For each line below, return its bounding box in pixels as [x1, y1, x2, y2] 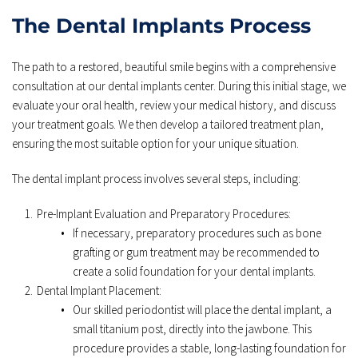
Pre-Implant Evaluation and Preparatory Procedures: [37, 205, 291, 221]
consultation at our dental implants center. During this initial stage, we [12, 78, 346, 93]
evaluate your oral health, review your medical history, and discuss [12, 97, 336, 113]
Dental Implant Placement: [37, 282, 164, 298]
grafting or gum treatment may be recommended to [73, 244, 320, 260]
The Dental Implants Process [12, 13, 311, 38]
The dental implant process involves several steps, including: [12, 170, 300, 186]
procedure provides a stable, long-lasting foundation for [73, 340, 346, 356]
